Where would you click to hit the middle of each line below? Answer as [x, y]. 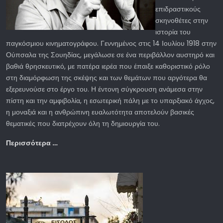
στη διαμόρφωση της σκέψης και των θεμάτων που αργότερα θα [107, 77]
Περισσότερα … [32, 143]
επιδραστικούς [178, 9]
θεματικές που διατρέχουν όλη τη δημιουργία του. [83, 123]
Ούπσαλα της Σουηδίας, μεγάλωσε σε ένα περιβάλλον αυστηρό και [110, 55]
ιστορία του [173, 32]
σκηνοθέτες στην [182, 20]
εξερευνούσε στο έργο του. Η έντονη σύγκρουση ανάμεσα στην [104, 89]
